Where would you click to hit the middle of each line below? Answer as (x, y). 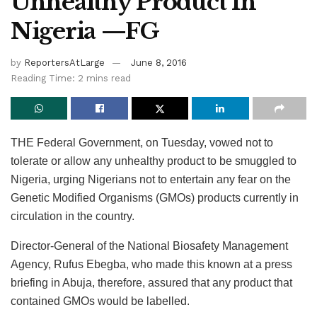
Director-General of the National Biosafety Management (149, 246)
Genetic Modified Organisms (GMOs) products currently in (155, 198)
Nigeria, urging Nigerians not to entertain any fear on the (151, 180)
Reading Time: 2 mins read (71, 79)
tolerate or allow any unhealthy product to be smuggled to (154, 161)
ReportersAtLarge (64, 63)
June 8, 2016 (159, 63)
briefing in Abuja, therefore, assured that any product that (151, 283)
